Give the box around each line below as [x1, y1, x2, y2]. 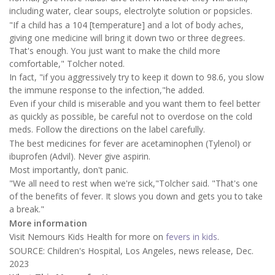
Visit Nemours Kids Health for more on [9, 231, 166, 243]
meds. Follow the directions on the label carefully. [9, 123, 205, 136]
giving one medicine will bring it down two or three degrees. [9, 31, 245, 44]
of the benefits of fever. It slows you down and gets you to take [9, 190, 263, 203]
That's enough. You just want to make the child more [9, 44, 220, 56]
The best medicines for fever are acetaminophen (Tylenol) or [9, 137, 251, 149]
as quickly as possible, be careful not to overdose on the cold [9, 110, 252, 123]
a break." [9, 203, 44, 215]
